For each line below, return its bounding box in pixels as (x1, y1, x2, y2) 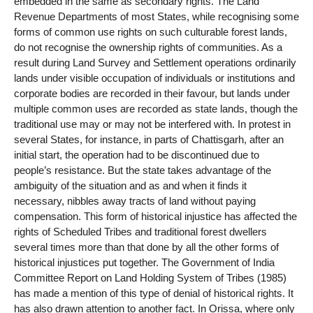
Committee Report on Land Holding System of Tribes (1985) (14, 271, 286, 284)
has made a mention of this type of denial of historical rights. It (14, 286, 293, 299)
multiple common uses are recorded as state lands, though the (14, 102, 298, 115)
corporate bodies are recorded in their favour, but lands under (14, 87, 290, 99)
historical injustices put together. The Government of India (14, 256, 275, 268)
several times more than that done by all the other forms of (14, 240, 279, 253)
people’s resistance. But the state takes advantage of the (14, 163, 271, 176)
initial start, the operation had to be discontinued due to (14, 148, 259, 161)
